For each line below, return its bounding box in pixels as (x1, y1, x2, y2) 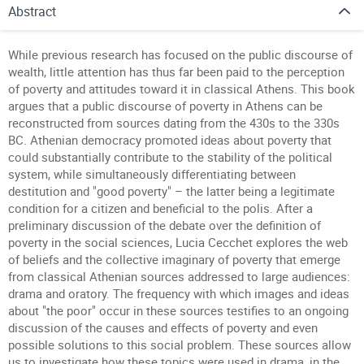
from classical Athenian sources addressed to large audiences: (8, 268, 350, 284)
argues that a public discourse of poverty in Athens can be (8, 97, 323, 114)
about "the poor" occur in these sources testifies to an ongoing (8, 302, 349, 318)
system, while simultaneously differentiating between (8, 166, 296, 182)
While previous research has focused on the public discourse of (8, 46, 353, 63)
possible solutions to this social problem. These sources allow (8, 336, 351, 353)
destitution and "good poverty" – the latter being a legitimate (8, 183, 335, 199)
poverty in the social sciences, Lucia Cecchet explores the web (8, 234, 348, 250)
